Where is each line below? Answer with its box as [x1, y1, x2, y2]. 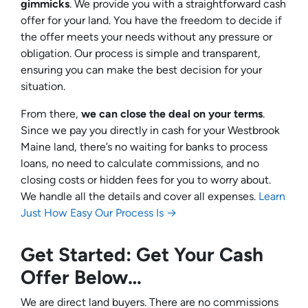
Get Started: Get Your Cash [21, 243, 263, 267]
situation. [21, 80, 65, 93]
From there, [21, 107, 81, 121]
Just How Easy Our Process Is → [21, 206, 177, 220]
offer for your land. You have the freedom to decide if [21, 14, 282, 27]
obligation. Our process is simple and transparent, [21, 47, 261, 60]
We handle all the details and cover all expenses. [21, 190, 258, 203]
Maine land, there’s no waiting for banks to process [21, 140, 267, 154]
